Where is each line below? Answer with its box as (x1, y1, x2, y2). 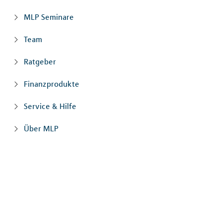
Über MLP (24, 123, 58, 133)
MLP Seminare (24, 12, 74, 22)
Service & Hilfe (24, 101, 76, 111)
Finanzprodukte (24, 79, 79, 89)
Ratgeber (24, 56, 56, 66)
